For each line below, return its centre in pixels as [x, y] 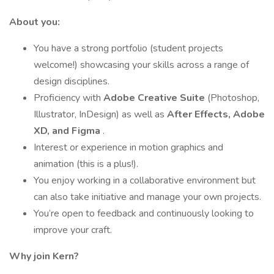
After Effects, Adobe [216, 114]
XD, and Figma [68, 131]
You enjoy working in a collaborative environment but [145, 180]
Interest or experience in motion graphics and [128, 147]
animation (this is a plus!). [86, 164]
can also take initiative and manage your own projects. [147, 197]
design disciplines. [72, 81]
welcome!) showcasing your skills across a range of [141, 65]
